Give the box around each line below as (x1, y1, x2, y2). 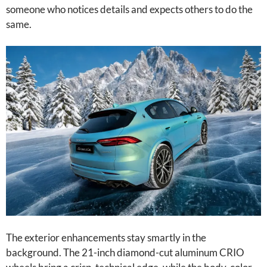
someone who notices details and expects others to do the (6, 3, 253, 15)
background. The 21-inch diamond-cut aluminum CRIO (6, 246, 244, 259)
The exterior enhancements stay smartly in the (6, 231, 206, 244)
